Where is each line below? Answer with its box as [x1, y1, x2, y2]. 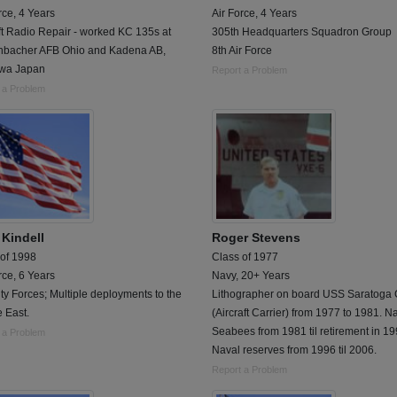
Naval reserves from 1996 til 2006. [212, 344, 377, 356]
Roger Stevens [212, 230, 300, 245]
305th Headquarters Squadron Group [212, 26, 392, 39]
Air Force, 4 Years [212, 7, 297, 20]
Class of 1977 [212, 251, 278, 263]
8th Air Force [212, 44, 272, 58]
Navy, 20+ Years [212, 269, 290, 282]
